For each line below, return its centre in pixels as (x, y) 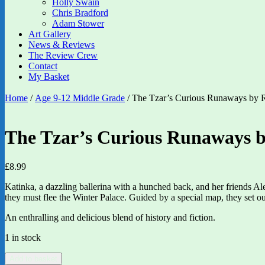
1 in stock (23, 237)
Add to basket (33, 258)
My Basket (49, 77)
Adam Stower (78, 23)
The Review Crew (63, 55)
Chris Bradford (80, 13)
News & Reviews (62, 45)
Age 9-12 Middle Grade (80, 98)
